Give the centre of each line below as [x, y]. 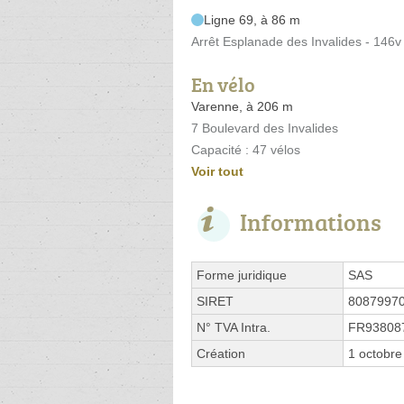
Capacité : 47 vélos [246, 149]
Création [221, 353]
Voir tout [217, 171]
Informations [311, 221]
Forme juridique [242, 275]
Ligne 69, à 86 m [252, 19]
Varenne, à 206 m [242, 106]
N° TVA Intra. [234, 327]
